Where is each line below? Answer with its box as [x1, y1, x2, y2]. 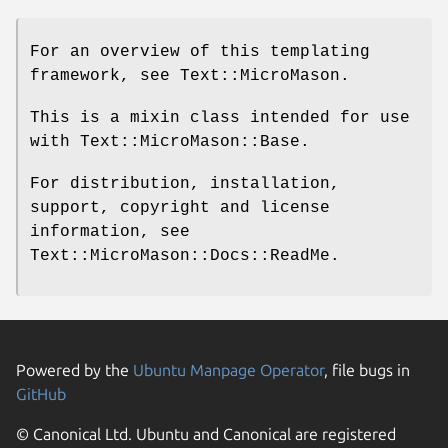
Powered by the [16, 360, 133, 379]
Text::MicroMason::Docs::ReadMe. [30, 246, 340, 265]
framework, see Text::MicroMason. [30, 66, 350, 85]
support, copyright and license [30, 198, 330, 217]
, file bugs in [324, 360, 410, 379]
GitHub [16, 384, 66, 403]
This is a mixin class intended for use [30, 108, 410, 127]
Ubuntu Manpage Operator [133, 360, 324, 379]
